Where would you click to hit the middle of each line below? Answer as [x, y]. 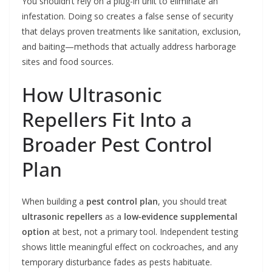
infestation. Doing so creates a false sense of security [127, 16]
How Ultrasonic [92, 95]
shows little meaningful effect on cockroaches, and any [130, 247]
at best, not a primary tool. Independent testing [144, 232]
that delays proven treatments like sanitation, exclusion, [131, 32]
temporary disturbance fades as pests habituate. [117, 262]
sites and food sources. [68, 62]
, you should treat [192, 202]
